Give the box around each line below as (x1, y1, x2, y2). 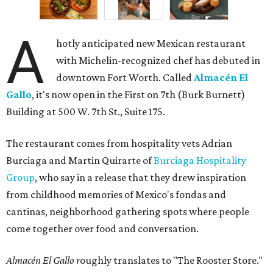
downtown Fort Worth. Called (56, 71, 194, 84)
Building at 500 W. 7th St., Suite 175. (6, 105, 165, 118)
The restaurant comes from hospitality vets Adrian (6, 137, 232, 150)
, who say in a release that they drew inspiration (35, 171, 246, 184)
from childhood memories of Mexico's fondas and (6, 188, 226, 201)
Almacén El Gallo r (6, 254, 80, 267)
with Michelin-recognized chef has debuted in (56, 54, 261, 67)
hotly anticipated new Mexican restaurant (56, 37, 246, 50)
